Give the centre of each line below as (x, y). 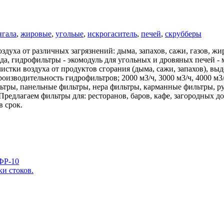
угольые (69, 34)
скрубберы (183, 34)
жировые (36, 34)
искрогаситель (112, 34)
